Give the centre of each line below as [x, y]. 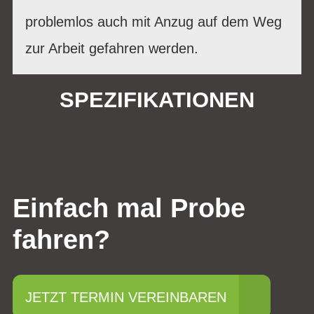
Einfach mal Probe [129, 209]
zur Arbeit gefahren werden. [112, 48]
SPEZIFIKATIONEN [157, 100]
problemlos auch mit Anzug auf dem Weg [153, 21]
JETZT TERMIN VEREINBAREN [126, 297]
